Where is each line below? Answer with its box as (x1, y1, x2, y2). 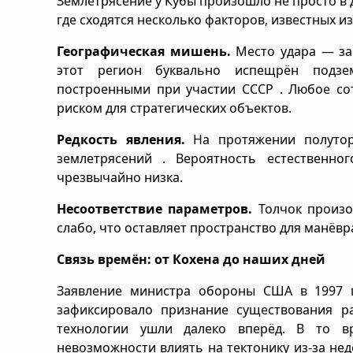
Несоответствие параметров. (57, 199, 253, 217)
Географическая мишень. (57, 42, 231, 60)
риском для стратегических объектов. (57, 98, 292, 117)
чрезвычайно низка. (57, 168, 183, 186)
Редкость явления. (57, 130, 185, 148)
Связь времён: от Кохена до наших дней (57, 250, 325, 268)
